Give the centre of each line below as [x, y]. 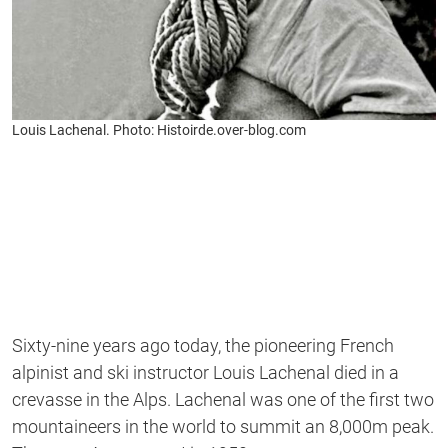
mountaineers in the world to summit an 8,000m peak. [223, 427]
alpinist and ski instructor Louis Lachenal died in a [205, 373]
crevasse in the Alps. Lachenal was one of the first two [223, 400]
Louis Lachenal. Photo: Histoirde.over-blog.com [159, 130]
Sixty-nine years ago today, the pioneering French [203, 346]
